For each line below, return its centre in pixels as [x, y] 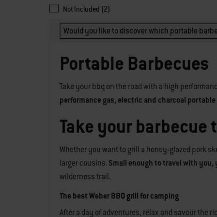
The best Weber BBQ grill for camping [119, 196]
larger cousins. [84, 163]
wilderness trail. [85, 177]
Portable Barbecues [134, 63]
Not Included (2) [86, 9]
